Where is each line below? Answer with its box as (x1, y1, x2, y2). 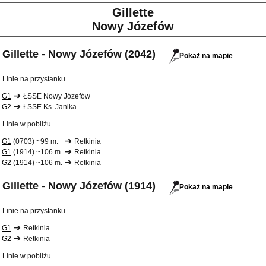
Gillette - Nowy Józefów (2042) (2, 48, 156, 61)
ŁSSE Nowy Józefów (23, 92, 90, 101)
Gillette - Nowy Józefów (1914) (2, 180, 156, 192)
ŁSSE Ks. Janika (23, 103, 77, 112)
